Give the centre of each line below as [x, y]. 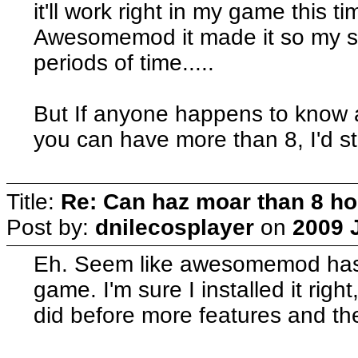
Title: [34, 201]
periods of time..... [124, 62]
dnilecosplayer [175, 227]
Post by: [51, 227]
